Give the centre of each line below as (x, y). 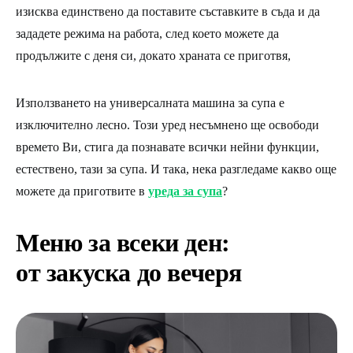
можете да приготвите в (82, 191)
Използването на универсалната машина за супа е (150, 103)
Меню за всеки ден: (123, 243)
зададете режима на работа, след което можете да (147, 33)
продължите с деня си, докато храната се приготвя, (153, 56)
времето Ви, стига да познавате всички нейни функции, (167, 147)
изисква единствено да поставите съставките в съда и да (168, 11)
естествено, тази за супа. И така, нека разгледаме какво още (176, 169)
